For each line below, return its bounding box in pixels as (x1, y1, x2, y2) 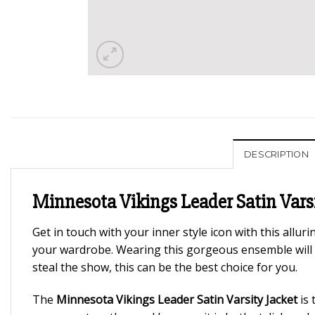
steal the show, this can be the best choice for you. (32, 259, 297, 276)
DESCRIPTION (244, 148, 309, 160)
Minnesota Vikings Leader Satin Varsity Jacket (56, 292, 297, 308)
